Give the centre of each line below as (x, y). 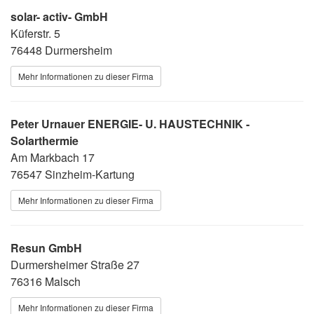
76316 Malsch (46, 281)
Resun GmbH (46, 247)
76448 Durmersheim (61, 50)
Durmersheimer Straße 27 (75, 264)
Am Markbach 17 (53, 157)
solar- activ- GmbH (59, 16)
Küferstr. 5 (35, 33)
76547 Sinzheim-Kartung (73, 174)
